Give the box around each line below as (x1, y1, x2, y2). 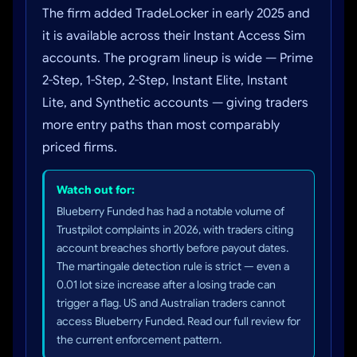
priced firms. (42, 139, 117, 155)
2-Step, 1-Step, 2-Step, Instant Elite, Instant (42, 73, 288, 88)
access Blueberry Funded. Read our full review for (57, 314, 300, 328)
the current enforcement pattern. (57, 332, 222, 347)
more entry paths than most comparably (42, 117, 280, 133)
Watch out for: (57, 182, 135, 197)
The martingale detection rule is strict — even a (57, 259, 289, 273)
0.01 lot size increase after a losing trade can (57, 277, 276, 292)
